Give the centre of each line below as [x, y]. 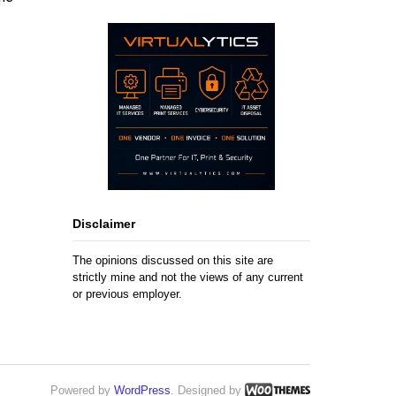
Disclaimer [104, 224]
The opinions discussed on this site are [173, 260]
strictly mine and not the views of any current [188, 277]
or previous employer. [128, 293]
